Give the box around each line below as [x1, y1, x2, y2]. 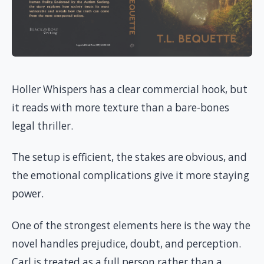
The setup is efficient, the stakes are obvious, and [12, 150, 247, 164]
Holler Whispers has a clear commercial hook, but [12, 82, 247, 96]
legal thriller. [12, 118, 73, 133]
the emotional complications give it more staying [12, 169, 249, 183]
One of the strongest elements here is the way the [12, 218, 250, 232]
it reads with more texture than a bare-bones [12, 100, 229, 114]
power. [12, 187, 44, 201]
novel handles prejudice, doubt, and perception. [12, 236, 241, 250]
